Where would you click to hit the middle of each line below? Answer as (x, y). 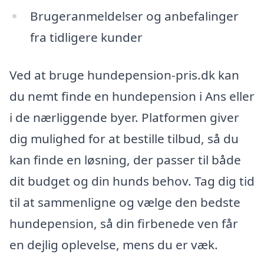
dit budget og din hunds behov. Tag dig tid (132, 181)
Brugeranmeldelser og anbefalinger (134, 16)
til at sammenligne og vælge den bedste (125, 202)
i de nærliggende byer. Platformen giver (124, 117)
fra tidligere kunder (86, 37)
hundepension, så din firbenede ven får (124, 223)
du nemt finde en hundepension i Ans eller (132, 96)
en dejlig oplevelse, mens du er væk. (114, 244)
